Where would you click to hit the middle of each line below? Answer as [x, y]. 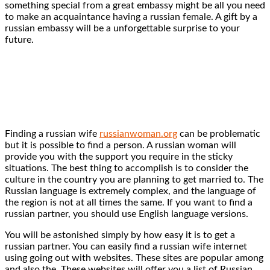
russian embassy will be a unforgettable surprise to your [122, 28]
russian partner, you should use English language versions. [127, 214]
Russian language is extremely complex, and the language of [130, 191]
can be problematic [219, 133]
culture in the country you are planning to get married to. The [134, 179]
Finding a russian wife [52, 133]
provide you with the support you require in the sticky [119, 156]
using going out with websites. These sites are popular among [134, 258]
